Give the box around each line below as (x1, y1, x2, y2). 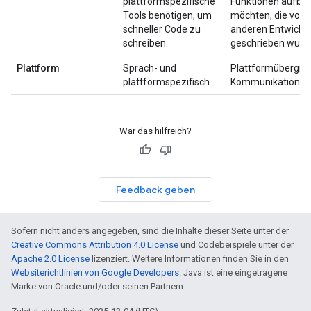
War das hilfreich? (119, 125, 192, 136)
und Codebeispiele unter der (178, 239, 294, 250)
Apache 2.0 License (11, 253, 90, 264)
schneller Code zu (123, 23, 201, 35)
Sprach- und (123, 62, 176, 74)
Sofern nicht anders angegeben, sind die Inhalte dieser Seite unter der (11, 225, 289, 236)
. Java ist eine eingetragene (179, 267, 287, 278)
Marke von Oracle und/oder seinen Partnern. (11, 280, 185, 292)
